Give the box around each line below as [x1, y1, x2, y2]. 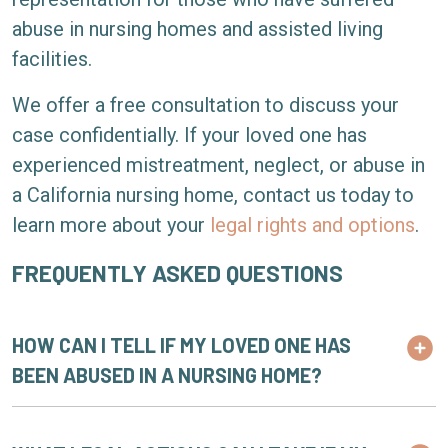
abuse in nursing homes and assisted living [12, 17, 383, 41]
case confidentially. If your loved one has [12, 123, 367, 147]
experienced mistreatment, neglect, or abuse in [12, 153, 425, 177]
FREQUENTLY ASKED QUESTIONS [12, 259, 343, 287]
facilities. [12, 47, 92, 71]
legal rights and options [210, 213, 415, 237]
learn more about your [12, 213, 210, 237]
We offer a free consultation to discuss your [12, 93, 399, 117]
